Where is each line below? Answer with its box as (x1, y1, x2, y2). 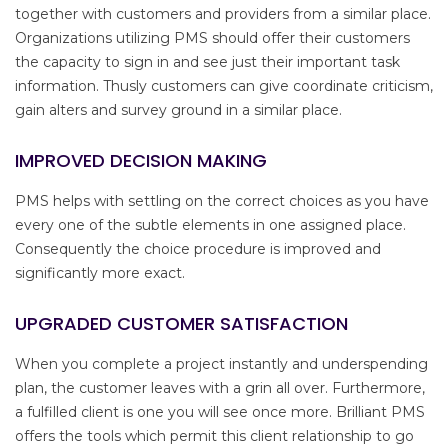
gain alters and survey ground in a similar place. (15, 101, 342, 120)
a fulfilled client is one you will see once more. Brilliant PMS (15, 403, 425, 422)
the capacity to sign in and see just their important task (15, 53, 400, 72)
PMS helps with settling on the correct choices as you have (15, 192, 429, 211)
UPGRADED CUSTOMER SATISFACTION (15, 311, 348, 337)
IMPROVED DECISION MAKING (15, 148, 267, 174)
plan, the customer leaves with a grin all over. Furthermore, (15, 379, 425, 398)
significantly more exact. (15, 264, 185, 283)
